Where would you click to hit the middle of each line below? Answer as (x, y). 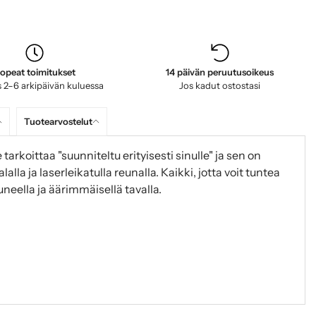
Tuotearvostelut (58, 121)
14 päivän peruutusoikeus (220, 72)
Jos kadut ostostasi (220, 85)
